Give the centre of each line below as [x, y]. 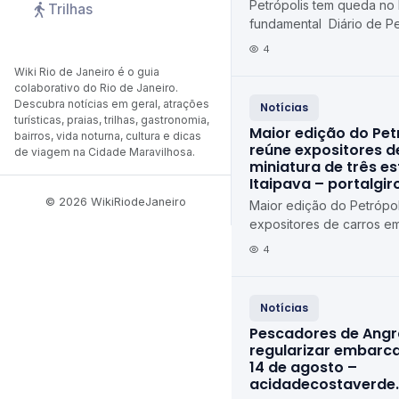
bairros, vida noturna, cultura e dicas [108, 136]
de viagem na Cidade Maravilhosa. [105, 152]
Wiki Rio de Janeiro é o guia [87, 72]
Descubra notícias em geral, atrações [112, 104]
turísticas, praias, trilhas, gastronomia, [112, 120]
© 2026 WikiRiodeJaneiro [115, 202]
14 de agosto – [303, 367]
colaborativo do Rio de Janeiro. [96, 88]
